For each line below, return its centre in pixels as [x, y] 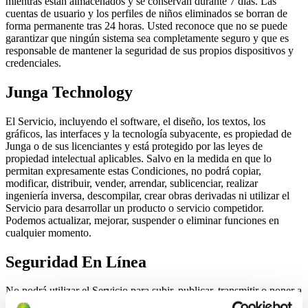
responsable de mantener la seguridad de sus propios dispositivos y [150, 50]
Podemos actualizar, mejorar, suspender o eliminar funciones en [142, 220]
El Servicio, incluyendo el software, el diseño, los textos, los [135, 121]
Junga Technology [69, 92]
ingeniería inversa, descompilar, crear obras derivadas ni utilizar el [147, 195]
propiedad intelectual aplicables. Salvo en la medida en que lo [139, 158]
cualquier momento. [48, 232]
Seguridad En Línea [76, 262]
